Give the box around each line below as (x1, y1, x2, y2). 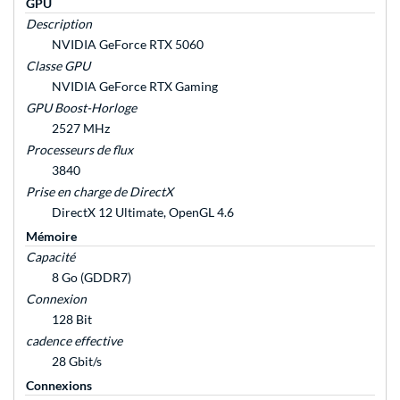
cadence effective (26, 333, 122, 349)
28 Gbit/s (52, 354, 102, 370)
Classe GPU (26, 58, 90, 74)
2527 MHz (52, 121, 110, 137)
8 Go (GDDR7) (52, 270, 131, 286)
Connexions (26, 378, 92, 394)
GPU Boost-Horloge (26, 100, 137, 116)
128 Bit (52, 312, 92, 328)
